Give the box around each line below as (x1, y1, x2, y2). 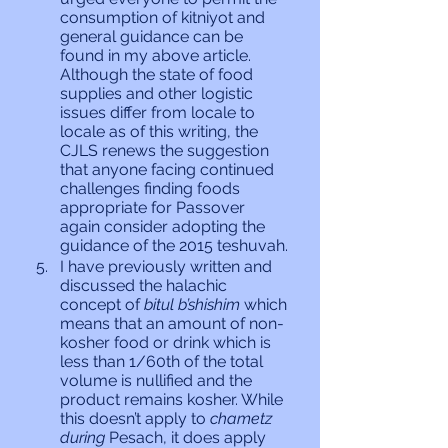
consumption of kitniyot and (60, 8, 269, 27)
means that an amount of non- (60, 314, 284, 333)
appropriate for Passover (60, 198, 249, 217)
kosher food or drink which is (60, 333, 275, 352)
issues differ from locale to (60, 103, 259, 122)
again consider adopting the (60, 217, 269, 236)
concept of (60, 295, 144, 314)
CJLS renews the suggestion (60, 141, 273, 160)
